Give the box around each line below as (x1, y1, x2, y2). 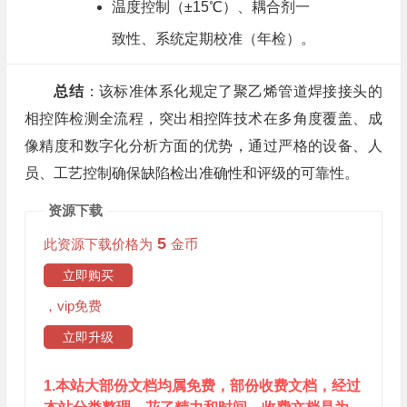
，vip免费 (43, 298, 102, 313)
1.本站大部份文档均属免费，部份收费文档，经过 (43, 378, 361, 393)
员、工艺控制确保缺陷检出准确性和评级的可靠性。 (24, 165, 359, 181)
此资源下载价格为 (43, 236, 153, 252)
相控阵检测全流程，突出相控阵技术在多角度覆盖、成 (24, 111, 382, 126)
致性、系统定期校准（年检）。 (111, 31, 315, 46)
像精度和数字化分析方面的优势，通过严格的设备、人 (24, 138, 382, 154)
